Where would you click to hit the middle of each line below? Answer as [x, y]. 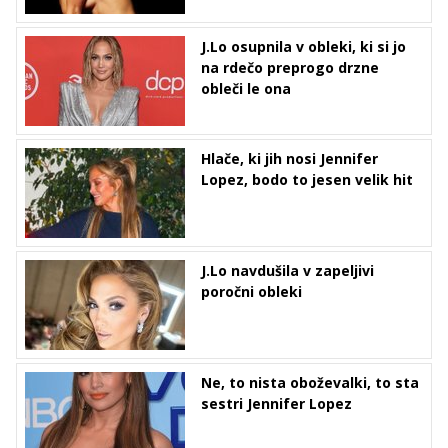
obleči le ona [246, 89]
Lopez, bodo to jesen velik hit [307, 180]
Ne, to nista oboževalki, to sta [310, 383]
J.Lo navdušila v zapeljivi [287, 271]
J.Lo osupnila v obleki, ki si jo [303, 47]
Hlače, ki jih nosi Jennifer [289, 159]
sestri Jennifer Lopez [276, 404]
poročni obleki [251, 292]
